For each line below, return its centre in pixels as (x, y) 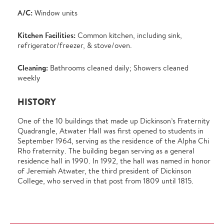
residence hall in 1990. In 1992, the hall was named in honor (114, 161)
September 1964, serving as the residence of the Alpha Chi (113, 141)
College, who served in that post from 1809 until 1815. (105, 181)
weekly (30, 78)
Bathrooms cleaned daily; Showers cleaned (118, 68)
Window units (55, 13)
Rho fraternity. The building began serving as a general (106, 151)
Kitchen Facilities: (46, 35)
